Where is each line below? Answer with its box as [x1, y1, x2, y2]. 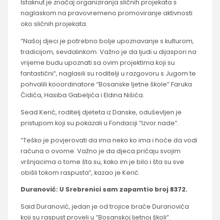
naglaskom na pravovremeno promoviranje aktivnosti [20, 9, 192, 18]
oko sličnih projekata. [20, 20, 87, 28]
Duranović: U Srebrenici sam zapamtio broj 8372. [20, 185, 188, 194]
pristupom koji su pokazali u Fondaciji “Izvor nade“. [20, 118, 179, 127]
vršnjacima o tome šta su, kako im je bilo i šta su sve [20, 157, 184, 166]
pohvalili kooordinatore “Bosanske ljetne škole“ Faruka [20, 80, 192, 88]
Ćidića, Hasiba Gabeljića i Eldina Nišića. [20, 90, 147, 99]
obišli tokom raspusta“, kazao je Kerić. [20, 168, 140, 177]
